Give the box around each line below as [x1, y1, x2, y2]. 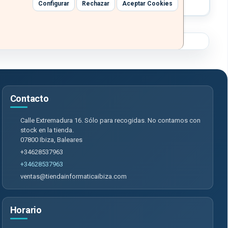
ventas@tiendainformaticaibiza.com [20, 173, 127, 181]
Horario [10, 205, 42, 216]
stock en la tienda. [20, 126, 74, 134]
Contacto [10, 93, 49, 104]
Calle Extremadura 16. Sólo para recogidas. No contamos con [20, 117, 201, 125]
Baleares [56, 136, 82, 144]
